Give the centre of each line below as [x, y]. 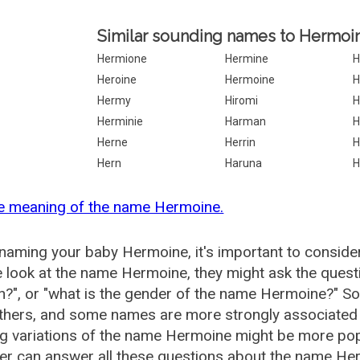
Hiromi [242, 100]
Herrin [241, 142]
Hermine [247, 59]
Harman [246, 121]
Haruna [244, 163]
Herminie [121, 121]
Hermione [123, 59]
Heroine [117, 80]
